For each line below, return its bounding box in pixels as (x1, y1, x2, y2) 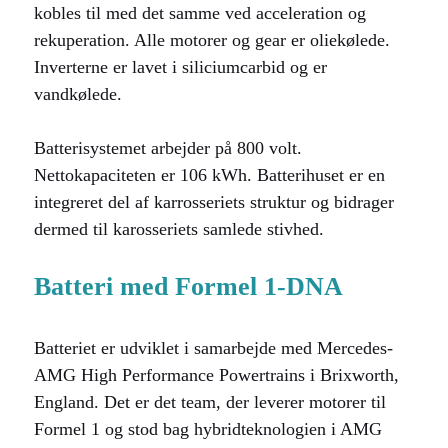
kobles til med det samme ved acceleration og (34, 3, 366, 23)
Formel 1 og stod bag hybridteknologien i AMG (34, 419, 382, 439)
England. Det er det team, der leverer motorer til (34, 392, 386, 412)
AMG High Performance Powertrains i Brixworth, (34, 365, 399, 385)
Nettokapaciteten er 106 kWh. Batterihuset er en (34, 165, 385, 185)
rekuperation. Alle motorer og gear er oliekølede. (34, 30, 390, 50)
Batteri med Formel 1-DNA (34, 272, 343, 301)
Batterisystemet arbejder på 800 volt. (34, 138, 302, 158)
